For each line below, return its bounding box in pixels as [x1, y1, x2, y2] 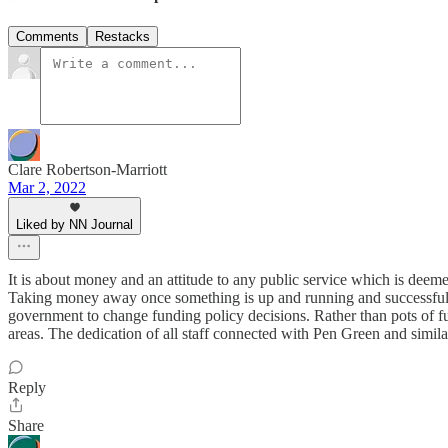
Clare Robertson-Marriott [8, 160, 167, 178]
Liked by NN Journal [16, 216, 133, 232]
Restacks [95, 28, 150, 44]
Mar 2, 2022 [8, 178, 86, 196]
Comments [16, 28, 79, 44]
